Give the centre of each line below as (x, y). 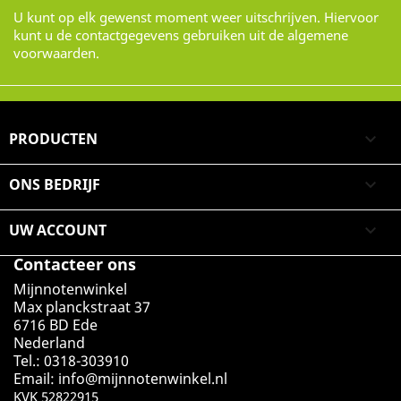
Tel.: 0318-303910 (71, 361)
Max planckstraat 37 (82, 307)
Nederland (49, 343)
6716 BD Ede (55, 325)
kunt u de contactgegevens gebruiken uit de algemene (181, 35)
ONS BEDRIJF (55, 184)
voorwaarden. (56, 53)
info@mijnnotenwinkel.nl (143, 379)
